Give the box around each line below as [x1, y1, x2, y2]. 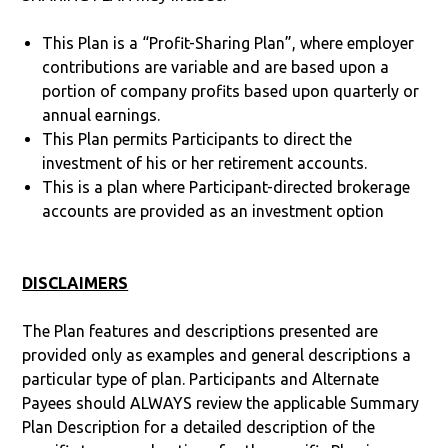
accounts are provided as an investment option [42, 201, 385, 220]
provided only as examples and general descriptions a [22, 345, 412, 364]
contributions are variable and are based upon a [42, 57, 390, 76]
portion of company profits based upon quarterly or [42, 81, 420, 100]
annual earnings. [42, 105, 161, 124]
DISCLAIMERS [22, 273, 129, 292]
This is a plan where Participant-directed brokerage [42, 177, 411, 196]
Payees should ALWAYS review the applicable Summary [22, 393, 420, 412]
